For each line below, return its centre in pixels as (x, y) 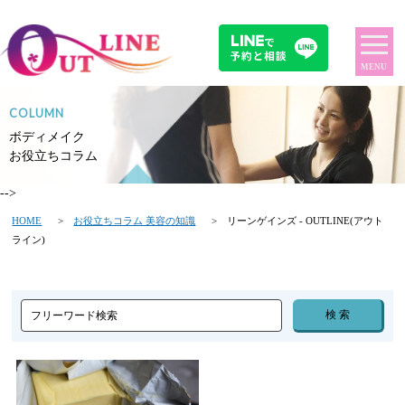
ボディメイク (47, 137)
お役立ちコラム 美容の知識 (135, 221)
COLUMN (37, 113)
